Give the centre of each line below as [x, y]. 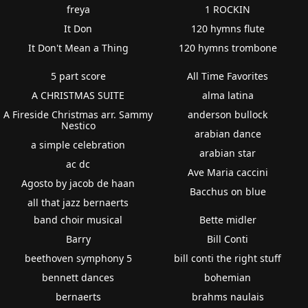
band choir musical [78, 219]
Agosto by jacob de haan [78, 183]
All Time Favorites [228, 76]
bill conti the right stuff [228, 258]
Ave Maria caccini [228, 172]
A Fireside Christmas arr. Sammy [78, 114]
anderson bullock [228, 114]
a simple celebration [78, 144]
